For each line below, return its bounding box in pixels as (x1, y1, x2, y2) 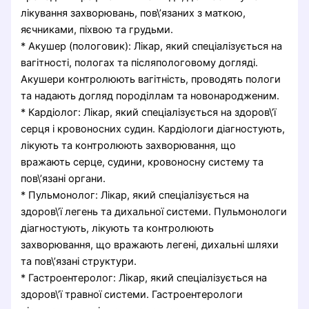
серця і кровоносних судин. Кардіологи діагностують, (21, 122, 286, 135)
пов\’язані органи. (21, 172, 106, 185)
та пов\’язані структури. (21, 255, 137, 268)
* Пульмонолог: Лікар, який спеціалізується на (21, 188, 250, 201)
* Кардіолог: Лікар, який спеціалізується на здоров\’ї (21, 106, 277, 119)
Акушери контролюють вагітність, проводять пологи (21, 72, 281, 86)
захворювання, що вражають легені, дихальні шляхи (21, 238, 279, 251)
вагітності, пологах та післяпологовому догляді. (21, 56, 259, 69)
